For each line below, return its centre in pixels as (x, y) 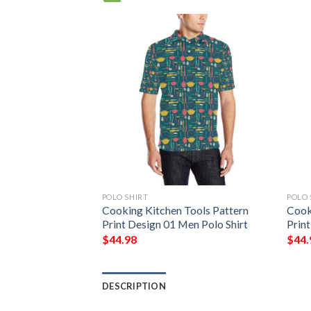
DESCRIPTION (134, 286)
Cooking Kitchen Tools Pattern (175, 210)
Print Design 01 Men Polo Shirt (175, 224)
